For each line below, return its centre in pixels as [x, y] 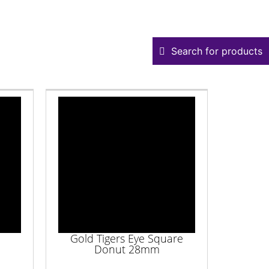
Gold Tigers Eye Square [127, 238]
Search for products [217, 51]
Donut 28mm [127, 249]
